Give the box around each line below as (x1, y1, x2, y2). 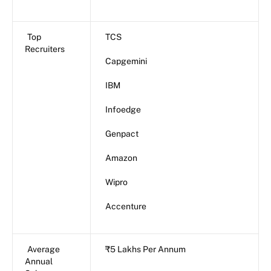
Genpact (105, 128, 139, 139)
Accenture (105, 201, 146, 211)
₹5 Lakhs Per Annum (105, 244, 186, 254)
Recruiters (25, 44, 67, 54)
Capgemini (105, 56, 147, 66)
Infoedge (105, 104, 141, 114)
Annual (25, 256, 53, 266)
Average (27, 244, 60, 254)
